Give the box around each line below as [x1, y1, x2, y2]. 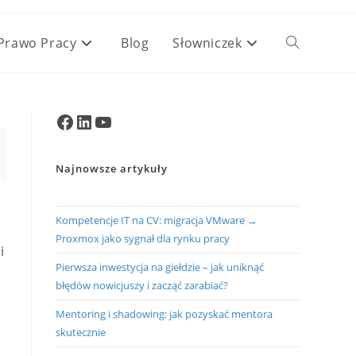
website [286, 94, 327, 109]
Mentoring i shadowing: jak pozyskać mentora [56, 307, 273, 321]
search [286, 153, 322, 168]
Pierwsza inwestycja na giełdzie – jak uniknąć [56, 260, 264, 274]
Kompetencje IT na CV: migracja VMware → [56, 213, 257, 227]
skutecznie [56, 325, 106, 339]
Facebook [55, 113, 104, 129]
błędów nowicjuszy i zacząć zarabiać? [56, 278, 228, 292]
